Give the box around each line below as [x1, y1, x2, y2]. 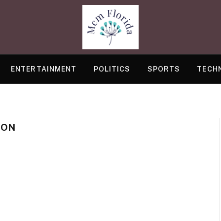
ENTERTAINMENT [11, 65, 77, 73]
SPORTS [147, 65, 181, 73]
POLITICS [93, 65, 131, 73]
